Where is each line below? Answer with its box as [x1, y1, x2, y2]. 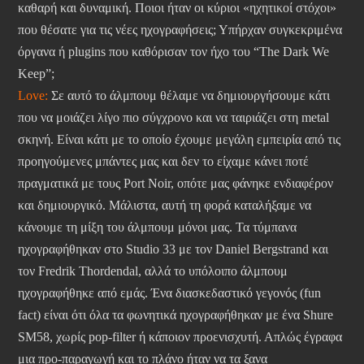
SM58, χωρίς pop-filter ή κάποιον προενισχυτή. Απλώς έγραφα [18, 330, 342, 344]
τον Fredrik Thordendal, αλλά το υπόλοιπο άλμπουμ [18, 264, 288, 279]
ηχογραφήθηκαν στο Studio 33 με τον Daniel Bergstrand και [18, 242, 328, 257]
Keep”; [18, 67, 54, 81]
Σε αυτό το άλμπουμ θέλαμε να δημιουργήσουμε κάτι [48, 89, 330, 103]
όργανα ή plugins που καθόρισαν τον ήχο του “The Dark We [18, 45, 329, 59]
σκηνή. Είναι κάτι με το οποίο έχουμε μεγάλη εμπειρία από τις [18, 132, 340, 147]
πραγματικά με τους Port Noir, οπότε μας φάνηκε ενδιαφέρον [18, 176, 333, 191]
